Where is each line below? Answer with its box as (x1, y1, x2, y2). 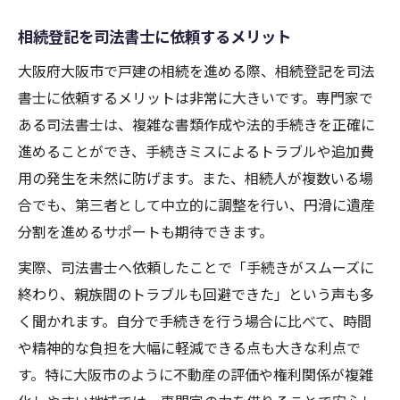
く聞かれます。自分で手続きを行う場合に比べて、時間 (18, 310, 371, 332)
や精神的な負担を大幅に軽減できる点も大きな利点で (18, 337, 361, 359)
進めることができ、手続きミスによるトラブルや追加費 (18, 140, 374, 162)
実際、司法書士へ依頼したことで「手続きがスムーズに (18, 256, 374, 279)
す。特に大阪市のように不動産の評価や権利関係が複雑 (18, 363, 373, 386)
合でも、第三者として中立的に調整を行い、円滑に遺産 (18, 194, 375, 216)
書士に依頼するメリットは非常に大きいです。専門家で (18, 87, 373, 109)
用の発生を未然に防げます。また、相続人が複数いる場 (18, 167, 373, 189)
